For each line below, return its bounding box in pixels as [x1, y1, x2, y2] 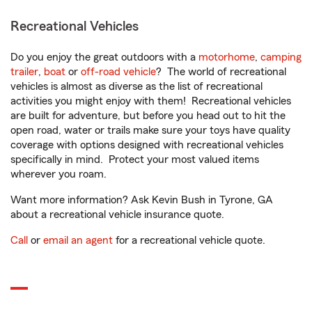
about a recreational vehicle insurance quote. [10, 209, 224, 220]
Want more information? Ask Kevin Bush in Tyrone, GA [10, 194, 273, 205]
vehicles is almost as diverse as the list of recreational [10, 81, 263, 92]
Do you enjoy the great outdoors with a [10, 52, 198, 63]
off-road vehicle [81, 66, 156, 77]
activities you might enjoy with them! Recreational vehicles [10, 95, 291, 107]
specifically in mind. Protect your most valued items [10, 154, 259, 165]
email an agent [43, 235, 113, 246]
